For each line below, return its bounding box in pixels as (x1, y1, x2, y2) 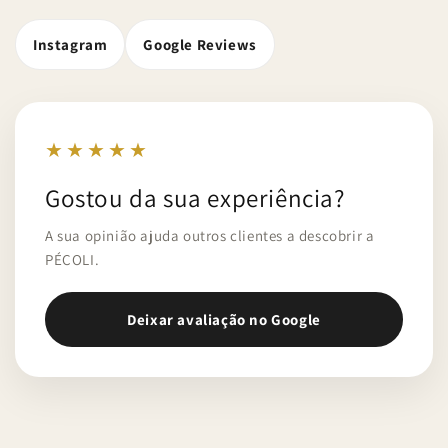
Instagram (33, 35, 108, 54)
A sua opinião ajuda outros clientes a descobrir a (45, 226, 375, 245)
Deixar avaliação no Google (127, 310, 321, 329)
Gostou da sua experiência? (45, 181, 345, 214)
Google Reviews (143, 35, 257, 54)
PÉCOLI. (45, 250, 100, 269)
